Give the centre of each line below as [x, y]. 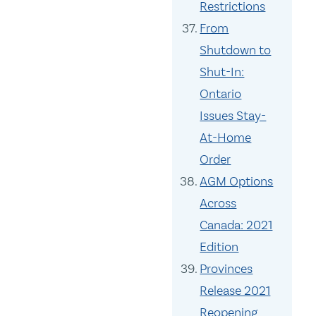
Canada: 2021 [236, 225]
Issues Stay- [233, 116]
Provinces [226, 269]
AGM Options [237, 181]
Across [218, 203]
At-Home [226, 138]
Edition [219, 247]
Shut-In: [222, 72]
